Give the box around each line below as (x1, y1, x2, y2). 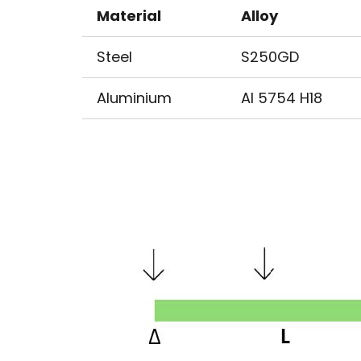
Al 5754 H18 (241, 87, 322, 108)
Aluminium (97, 87, 172, 108)
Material (97, 5, 161, 26)
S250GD (241, 46, 299, 67)
